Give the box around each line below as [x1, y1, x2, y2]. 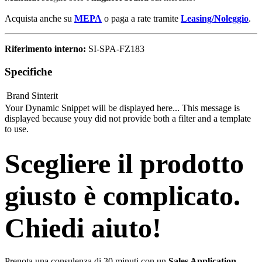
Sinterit [32, 91, 58, 101]
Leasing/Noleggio [181, 13, 249, 23]
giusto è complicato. [5, 180, 240, 211]
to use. [5, 124, 29, 135]
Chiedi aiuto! [5, 212, 161, 243]
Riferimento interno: [5, 43, 88, 54]
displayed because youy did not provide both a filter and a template [5, 113, 251, 124]
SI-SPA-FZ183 [88, 43, 144, 54]
